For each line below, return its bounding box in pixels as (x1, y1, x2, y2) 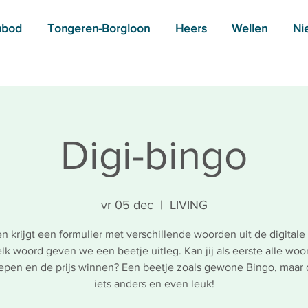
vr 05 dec (100, 198, 153, 212)
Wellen (232, 21, 268, 34)
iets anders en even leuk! (93, 278, 214, 289)
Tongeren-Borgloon (47, 21, 150, 34)
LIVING (169, 198, 208, 212)
